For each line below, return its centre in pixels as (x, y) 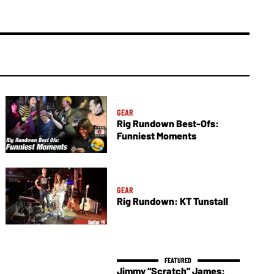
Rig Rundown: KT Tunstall (172, 201)
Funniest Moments (156, 136)
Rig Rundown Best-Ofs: (168, 124)
